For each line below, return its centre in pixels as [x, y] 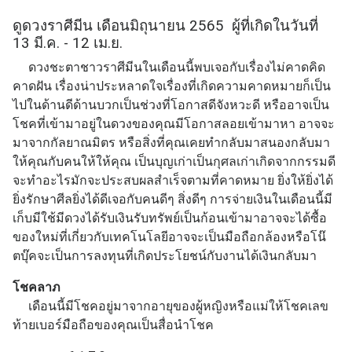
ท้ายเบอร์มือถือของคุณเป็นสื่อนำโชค [113, 324]
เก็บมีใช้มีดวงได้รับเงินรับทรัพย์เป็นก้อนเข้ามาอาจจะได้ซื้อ [170, 218]
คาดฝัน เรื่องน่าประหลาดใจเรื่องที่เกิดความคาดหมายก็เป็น [172, 86]
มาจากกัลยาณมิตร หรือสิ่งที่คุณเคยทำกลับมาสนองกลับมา [171, 142]
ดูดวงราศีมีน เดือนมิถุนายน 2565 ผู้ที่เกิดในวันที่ [167, 26]
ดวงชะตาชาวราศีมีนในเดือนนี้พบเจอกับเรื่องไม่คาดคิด [169, 67]
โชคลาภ [37, 287]
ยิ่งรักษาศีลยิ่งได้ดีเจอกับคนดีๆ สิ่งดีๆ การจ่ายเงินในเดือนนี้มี [172, 199]
